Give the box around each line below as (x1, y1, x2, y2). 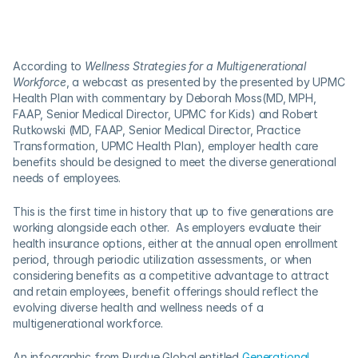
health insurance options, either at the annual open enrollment (13, 237, 339, 250)
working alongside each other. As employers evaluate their (13, 221, 321, 234)
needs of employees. (13, 171, 125, 185)
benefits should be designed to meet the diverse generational (13, 155, 336, 169)
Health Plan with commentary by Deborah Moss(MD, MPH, (13, 91, 316, 105)
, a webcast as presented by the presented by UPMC (66, 75, 345, 89)
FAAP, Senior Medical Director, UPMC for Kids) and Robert (13, 107, 319, 121)
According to (13, 59, 86, 73)
